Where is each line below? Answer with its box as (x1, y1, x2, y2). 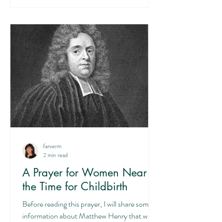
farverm (43, 141, 61, 151)
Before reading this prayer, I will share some (22, 198, 152, 210)
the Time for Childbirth (22, 179, 128, 193)
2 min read (43, 151, 68, 160)
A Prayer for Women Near (22, 166, 147, 179)
